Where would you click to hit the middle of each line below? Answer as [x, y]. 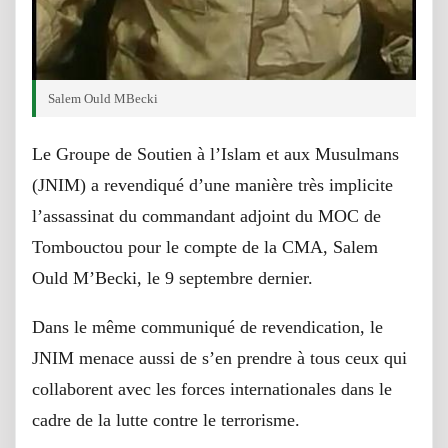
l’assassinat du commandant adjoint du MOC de [206, 216]
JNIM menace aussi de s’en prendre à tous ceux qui [219, 358]
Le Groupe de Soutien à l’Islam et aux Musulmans [215, 154]
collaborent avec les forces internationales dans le [212, 389]
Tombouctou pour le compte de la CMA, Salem [205, 247]
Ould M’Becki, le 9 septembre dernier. [172, 278]
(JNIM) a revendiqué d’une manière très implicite [212, 185]
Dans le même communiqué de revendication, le [207, 327]
